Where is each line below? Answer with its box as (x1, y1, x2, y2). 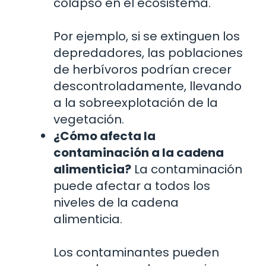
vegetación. (53, 111, 124, 128)
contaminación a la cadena (53, 144, 224, 161)
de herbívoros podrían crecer (53, 61, 232, 78)
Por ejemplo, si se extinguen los (53, 28, 240, 45)
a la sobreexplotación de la (53, 94, 218, 111)
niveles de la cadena (53, 194, 179, 211)
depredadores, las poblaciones (53, 45, 243, 61)
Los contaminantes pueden (53, 244, 219, 261)
